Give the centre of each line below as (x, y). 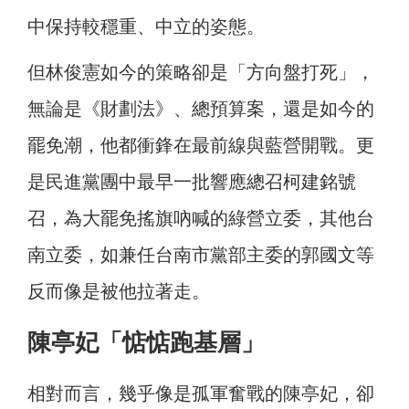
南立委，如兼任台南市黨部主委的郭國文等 (201, 255)
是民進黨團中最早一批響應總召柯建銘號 (192, 182)
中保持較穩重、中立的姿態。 (146, 27)
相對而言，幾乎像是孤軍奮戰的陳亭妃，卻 (201, 394)
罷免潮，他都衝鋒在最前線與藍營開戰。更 (201, 146)
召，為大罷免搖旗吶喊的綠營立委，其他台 (201, 219)
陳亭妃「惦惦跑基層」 (146, 343)
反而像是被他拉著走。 (119, 292)
